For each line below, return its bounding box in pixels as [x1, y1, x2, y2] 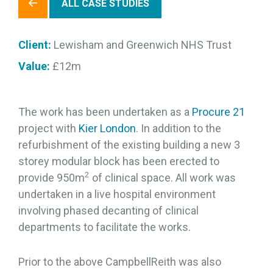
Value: [18, 60, 52, 73]
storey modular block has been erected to [18, 155, 219, 168]
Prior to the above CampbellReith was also [18, 255, 221, 268]
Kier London [79, 122, 136, 135]
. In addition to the [136, 122, 221, 135]
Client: [18, 38, 54, 51]
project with [18, 122, 79, 135]
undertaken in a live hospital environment [18, 188, 216, 200]
